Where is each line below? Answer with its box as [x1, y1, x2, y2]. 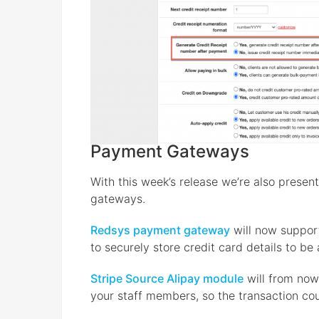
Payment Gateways [90, 140, 249, 162]
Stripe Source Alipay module [90, 271, 244, 286]
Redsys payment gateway [90, 222, 230, 237]
